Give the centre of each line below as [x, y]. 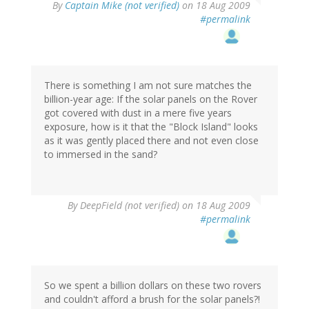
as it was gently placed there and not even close [151, 141]
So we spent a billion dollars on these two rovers [153, 286]
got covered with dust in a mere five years [138, 113]
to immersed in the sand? [101, 154]
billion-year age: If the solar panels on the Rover [151, 99]
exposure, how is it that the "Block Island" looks [151, 127]
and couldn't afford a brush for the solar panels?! [152, 299]
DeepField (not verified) [130, 206]
